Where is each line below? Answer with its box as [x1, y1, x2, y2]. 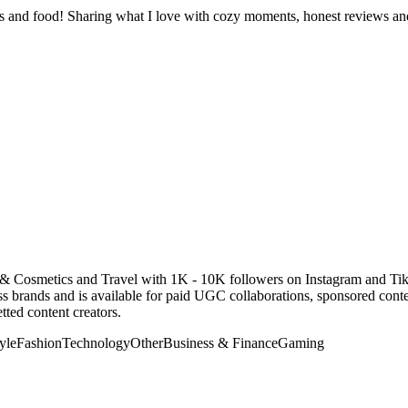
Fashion [16, 334, 62, 351]
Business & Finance [163, 334, 278, 351]
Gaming [278, 334, 324, 351]
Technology [62, 334, 130, 351]
